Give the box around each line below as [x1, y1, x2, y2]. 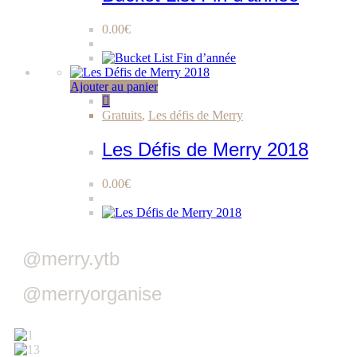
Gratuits [102, 108, 142, 122]
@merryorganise [22, 282, 162, 304]
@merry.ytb [22, 247, 120, 269]
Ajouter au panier [70, 79, 158, 93]
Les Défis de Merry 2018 [102, 138, 308, 160]
